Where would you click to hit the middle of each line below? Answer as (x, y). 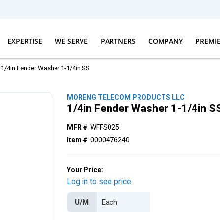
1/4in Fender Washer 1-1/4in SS (45, 68)
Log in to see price (99, 181)
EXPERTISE (25, 41)
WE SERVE (71, 41)
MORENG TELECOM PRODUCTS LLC (126, 97)
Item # (78, 140)
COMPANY (165, 41)
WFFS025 (105, 127)
